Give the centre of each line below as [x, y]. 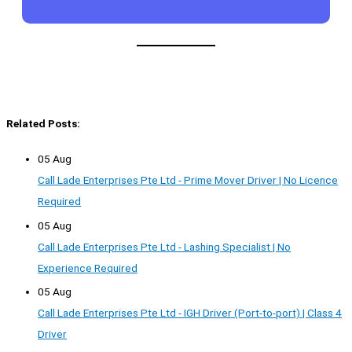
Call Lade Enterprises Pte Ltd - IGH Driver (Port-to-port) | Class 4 [190, 312]
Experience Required [88, 268]
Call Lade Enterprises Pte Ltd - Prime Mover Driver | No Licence [188, 180]
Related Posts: [43, 123]
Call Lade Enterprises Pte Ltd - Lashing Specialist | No [164, 246]
